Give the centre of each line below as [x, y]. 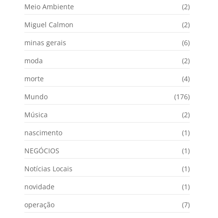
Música [36, 114]
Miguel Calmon [49, 24]
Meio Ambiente [49, 6]
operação [39, 204]
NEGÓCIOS [42, 150]
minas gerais [45, 42]
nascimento [43, 132]
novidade [39, 186]
